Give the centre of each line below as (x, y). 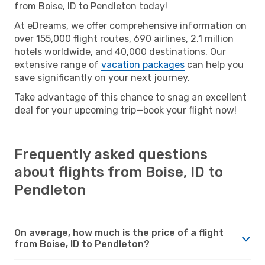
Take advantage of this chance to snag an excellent (130, 97)
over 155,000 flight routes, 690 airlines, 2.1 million (124, 38)
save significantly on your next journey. (102, 77)
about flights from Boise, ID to (119, 172)
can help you (214, 64)
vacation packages (143, 64)
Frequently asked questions (111, 154)
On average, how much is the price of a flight (119, 232)
